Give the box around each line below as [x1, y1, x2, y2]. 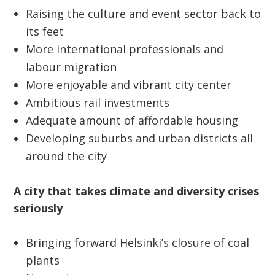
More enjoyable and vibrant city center [26, 77, 232, 93]
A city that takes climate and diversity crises [14, 184, 260, 199]
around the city [26, 149, 107, 164]
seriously [14, 201, 63, 216]
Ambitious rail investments [26, 95, 170, 110]
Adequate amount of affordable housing [26, 113, 239, 128]
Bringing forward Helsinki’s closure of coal [26, 235, 250, 250]
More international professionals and [26, 42, 224, 57]
